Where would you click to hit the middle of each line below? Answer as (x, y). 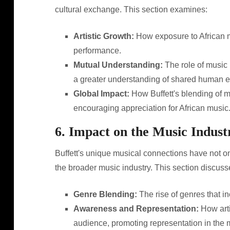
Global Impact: (101, 94)
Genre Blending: (105, 194)
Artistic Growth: (103, 36)
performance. (97, 51)
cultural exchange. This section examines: (131, 9)
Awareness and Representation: (136, 209)
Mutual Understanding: (118, 65)
